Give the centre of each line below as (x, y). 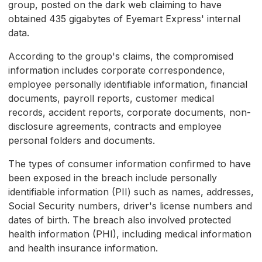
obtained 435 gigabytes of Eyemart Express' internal (124, 19)
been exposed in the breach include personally (113, 178)
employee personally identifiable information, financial (128, 85)
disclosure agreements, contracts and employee (115, 127)
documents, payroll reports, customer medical (111, 99)
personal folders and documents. (82, 141)
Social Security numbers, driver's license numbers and (130, 206)
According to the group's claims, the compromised (121, 56)
